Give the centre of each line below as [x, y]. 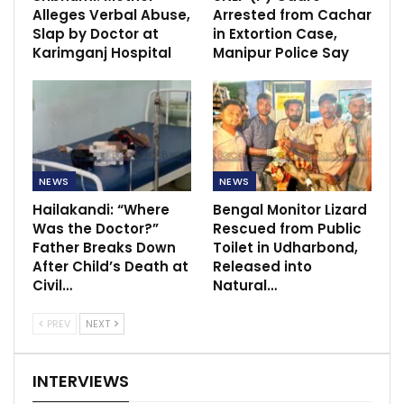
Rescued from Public [287, 228]
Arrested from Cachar [292, 14]
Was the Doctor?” [96, 228]
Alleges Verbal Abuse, [111, 14]
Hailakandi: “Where [101, 209]
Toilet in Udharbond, [285, 247]
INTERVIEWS [81, 381]
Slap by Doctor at [96, 33]
